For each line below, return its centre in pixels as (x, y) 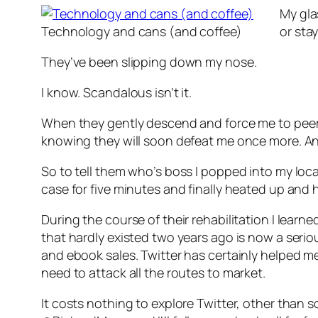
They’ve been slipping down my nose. (149, 62)
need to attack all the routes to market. (153, 273)
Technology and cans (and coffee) (142, 32)
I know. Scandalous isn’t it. (117, 93)
